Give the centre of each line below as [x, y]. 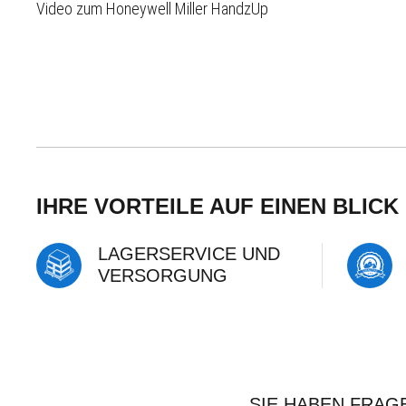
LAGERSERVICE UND [189, 253]
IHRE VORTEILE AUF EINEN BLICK [217, 206]
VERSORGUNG [163, 275]
